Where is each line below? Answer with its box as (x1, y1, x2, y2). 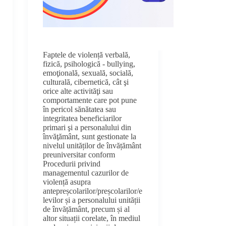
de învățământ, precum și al (43, 205, 130, 214)
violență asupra (43, 178, 91, 187)
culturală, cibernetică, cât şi (43, 78, 129, 87)
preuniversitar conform (43, 150, 116, 159)
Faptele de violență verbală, (43, 50, 131, 60)
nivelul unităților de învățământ (43, 141, 142, 150)
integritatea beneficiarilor (43, 114, 122, 123)
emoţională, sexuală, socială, (43, 69, 134, 78)
